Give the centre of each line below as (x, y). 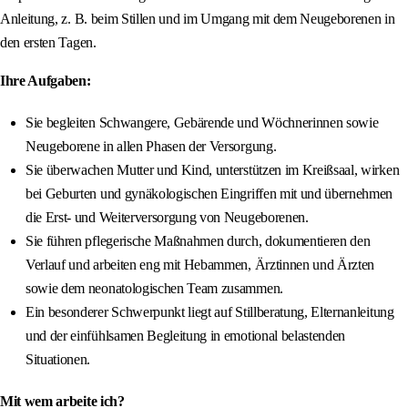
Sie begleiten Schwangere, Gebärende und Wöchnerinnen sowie (202, 123)
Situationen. (58, 360)
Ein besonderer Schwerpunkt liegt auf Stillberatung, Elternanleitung (210, 312)
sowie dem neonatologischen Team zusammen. (154, 289)
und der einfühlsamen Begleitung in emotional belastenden (186, 336)
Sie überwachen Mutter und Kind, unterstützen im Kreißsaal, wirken (213, 170)
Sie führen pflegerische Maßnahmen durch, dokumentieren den (198, 241)
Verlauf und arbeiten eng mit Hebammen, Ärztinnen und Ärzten (200, 265)
